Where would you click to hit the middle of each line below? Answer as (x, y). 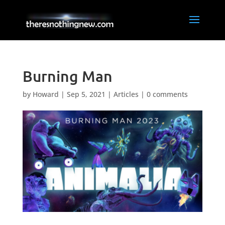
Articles (126, 94)
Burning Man (67, 76)
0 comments (167, 94)
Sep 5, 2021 (86, 94)
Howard (45, 94)
